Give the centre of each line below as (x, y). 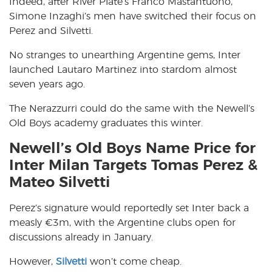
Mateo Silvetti (59, 182)
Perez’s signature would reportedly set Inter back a (129, 208)
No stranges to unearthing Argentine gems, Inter (125, 55)
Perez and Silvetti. (51, 31)
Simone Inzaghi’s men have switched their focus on (133, 16)
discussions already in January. (81, 237)
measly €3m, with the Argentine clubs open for (122, 223)
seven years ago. (47, 84)
